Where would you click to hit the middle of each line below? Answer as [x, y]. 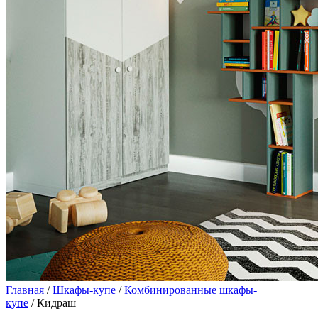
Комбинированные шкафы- [191, 290]
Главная [25, 290]
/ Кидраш [52, 303]
